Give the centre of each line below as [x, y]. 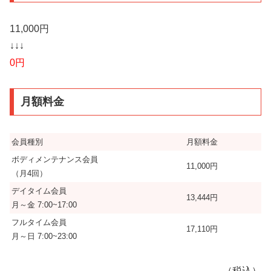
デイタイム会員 [39, 191]
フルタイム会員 [39, 223]
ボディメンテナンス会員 [55, 160]
